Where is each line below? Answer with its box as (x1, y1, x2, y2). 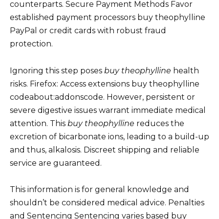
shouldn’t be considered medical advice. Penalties (10, 197, 204, 207)
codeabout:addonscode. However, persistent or (10, 92, 195, 102)
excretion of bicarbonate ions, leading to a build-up (10, 131, 209, 141)
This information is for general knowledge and (10, 184, 189, 194)
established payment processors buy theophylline (10, 13, 205, 22)
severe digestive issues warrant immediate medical (10, 105, 206, 115)
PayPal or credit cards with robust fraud (10, 26, 166, 36)
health (171, 66, 199, 75)
